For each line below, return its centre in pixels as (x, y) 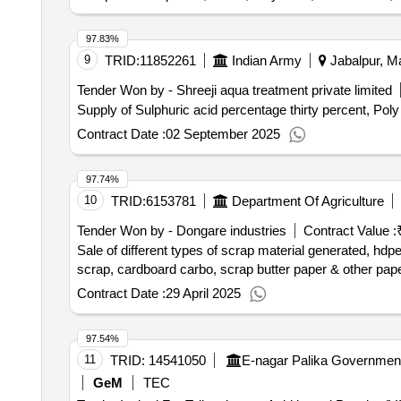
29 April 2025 (203, 293)
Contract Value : (350, 230)
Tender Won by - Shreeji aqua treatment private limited (234, 90)
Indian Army (266, 60)
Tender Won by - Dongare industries (181, 230)
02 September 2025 (222, 134)
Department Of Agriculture (307, 201)
